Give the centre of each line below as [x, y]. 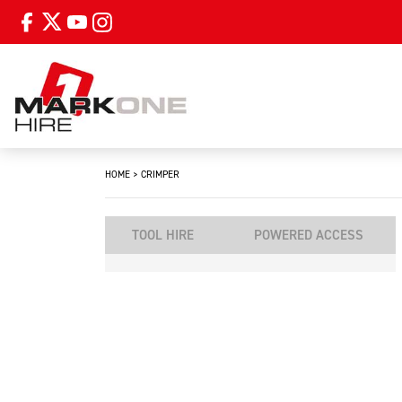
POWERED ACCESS [308, 235]
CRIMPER [160, 174]
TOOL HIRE [163, 235]
